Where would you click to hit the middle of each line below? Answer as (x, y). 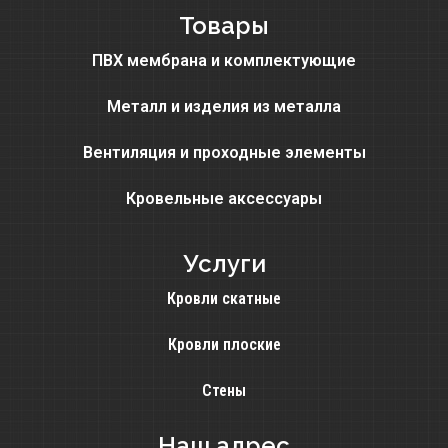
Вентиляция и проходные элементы (224, 153)
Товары (224, 26)
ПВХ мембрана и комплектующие (224, 61)
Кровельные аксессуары (224, 199)
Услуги (224, 264)
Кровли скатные (224, 299)
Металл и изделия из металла (224, 107)
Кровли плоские (224, 345)
